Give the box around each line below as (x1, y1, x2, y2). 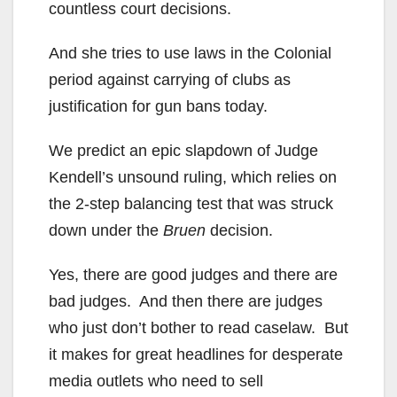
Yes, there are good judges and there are (49, 265, 338, 284)
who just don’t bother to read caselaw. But (49, 318, 348, 337)
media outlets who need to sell (49, 371, 263, 390)
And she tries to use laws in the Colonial (49, 43, 331, 62)
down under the (49, 221, 163, 239)
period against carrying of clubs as (49, 70, 291, 89)
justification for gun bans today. (49, 97, 268, 115)
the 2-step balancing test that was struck (49, 194, 333, 213)
